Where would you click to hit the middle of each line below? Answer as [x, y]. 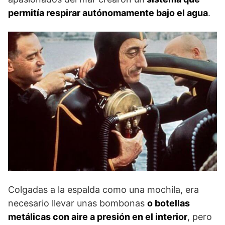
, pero [200, 217]
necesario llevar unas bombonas [78, 203]
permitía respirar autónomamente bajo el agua [108, 13]
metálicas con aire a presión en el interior [98, 217]
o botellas [168, 203]
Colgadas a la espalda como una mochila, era [103, 190]
